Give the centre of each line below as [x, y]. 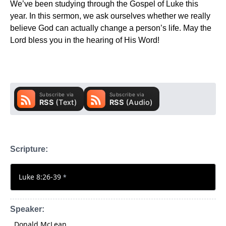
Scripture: [29, 149]
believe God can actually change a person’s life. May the [111, 28]
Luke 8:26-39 [41, 177]
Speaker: [27, 209]
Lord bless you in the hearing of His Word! [85, 40]
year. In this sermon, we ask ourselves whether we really [110, 16]
